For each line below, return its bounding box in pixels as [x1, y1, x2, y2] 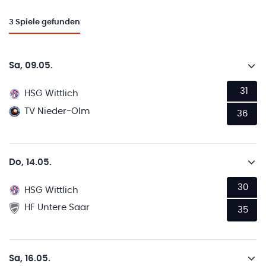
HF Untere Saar [24, 203, 90, 213]
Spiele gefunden [15, 18, 80, 27]
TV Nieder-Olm [24, 106, 90, 116]
